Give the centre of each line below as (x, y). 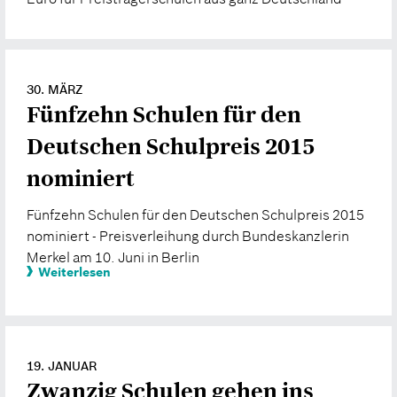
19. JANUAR (62, 366)
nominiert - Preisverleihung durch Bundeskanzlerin (188, 236)
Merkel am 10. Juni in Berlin (113, 257)
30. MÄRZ (55, 89)
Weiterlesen (74, 272)
